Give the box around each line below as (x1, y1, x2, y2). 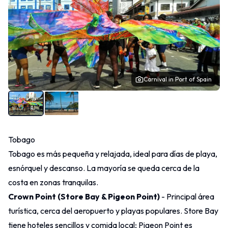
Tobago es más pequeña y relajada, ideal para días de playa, (8, 149, 217, 159)
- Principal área (160, 191, 214, 202)
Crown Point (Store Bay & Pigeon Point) (8, 191, 160, 202)
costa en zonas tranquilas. (8, 177, 98, 187)
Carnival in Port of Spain (144, 75, 212, 83)
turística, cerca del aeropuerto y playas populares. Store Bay (8, 206, 218, 216)
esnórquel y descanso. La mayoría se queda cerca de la (8, 163, 199, 173)
